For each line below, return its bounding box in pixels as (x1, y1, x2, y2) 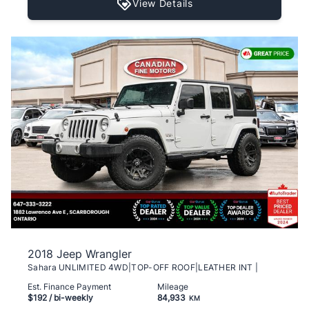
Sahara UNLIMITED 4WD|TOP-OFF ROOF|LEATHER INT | (28, 262, 259, 273)
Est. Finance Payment (28, 281, 111, 292)
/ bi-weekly (47, 292, 93, 303)
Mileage (157, 281, 188, 292)
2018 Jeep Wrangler (28, 247, 132, 261)
